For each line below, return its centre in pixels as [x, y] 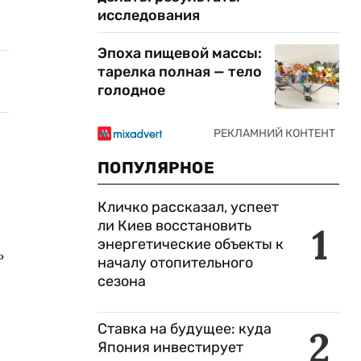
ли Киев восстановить [174, 226]
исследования [149, 15]
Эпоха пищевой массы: [180, 53]
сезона [122, 281]
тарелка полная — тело [180, 72]
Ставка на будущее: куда [185, 329]
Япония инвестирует [170, 347]
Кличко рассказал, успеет [188, 207]
